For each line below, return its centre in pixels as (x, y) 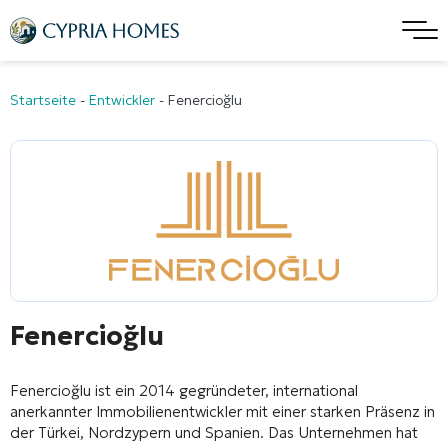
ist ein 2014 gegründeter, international (224, 390)
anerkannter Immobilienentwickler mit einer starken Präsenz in (222, 411)
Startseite (43, 99)
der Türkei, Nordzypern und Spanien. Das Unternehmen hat (214, 432)
